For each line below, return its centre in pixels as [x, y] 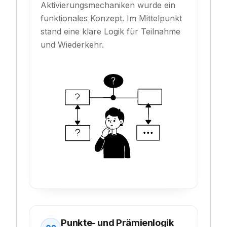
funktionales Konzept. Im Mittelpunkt [111, 18]
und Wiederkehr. [72, 45]
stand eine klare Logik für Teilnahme [111, 32]
